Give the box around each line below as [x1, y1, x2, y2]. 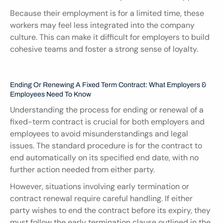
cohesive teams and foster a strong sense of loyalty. [10, 43, 198, 54]
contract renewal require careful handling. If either [10, 193, 193, 204]
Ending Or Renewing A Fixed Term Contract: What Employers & [10, 81, 207, 89]
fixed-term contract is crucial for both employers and [10, 116, 205, 127]
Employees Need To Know [10, 90, 91, 98]
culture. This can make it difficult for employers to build [10, 31, 210, 42]
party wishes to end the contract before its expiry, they [10, 205, 211, 216]
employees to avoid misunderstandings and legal [10, 128, 188, 139]
